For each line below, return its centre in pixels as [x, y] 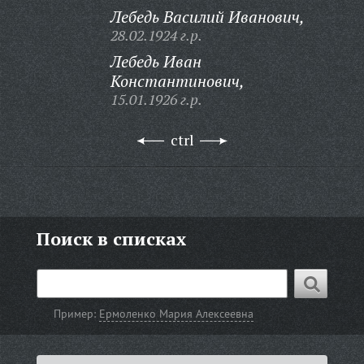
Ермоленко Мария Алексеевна [177, 314]
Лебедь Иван [156, 61]
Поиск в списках [111, 238]
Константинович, [177, 81]
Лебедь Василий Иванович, [207, 17]
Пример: [77, 314]
